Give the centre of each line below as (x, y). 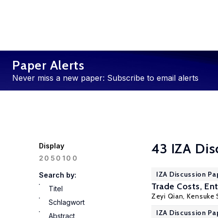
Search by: (58, 175)
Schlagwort (67, 202)
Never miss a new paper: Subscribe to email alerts (105, 78)
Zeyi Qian (167, 196)
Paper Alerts (48, 65)
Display (52, 146)
